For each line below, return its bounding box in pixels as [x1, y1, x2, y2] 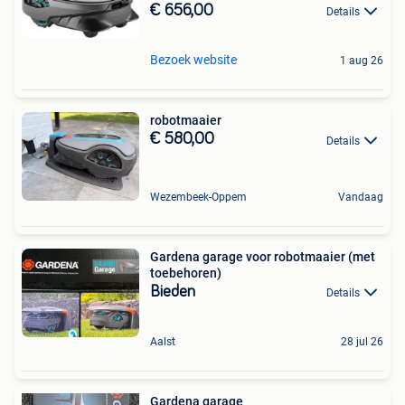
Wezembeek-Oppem [150, 190, 247, 203]
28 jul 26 [341, 335, 383, 349]
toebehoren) [150, 265, 221, 280]
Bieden [150, 283, 195, 300]
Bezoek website [150, 52, 237, 68]
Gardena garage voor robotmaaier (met [150, 249, 375, 264]
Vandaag [338, 190, 383, 203]
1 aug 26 [340, 54, 383, 68]
